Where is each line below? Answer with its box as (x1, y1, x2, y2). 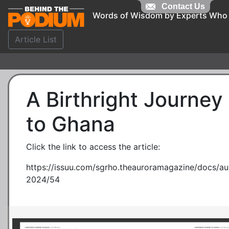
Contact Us (162, 2, 205, 11)
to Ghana (26, 111, 115, 136)
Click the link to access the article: (26, 142, 160, 152)
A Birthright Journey (26, 87, 223, 112)
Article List (15, 34, 57, 44)
